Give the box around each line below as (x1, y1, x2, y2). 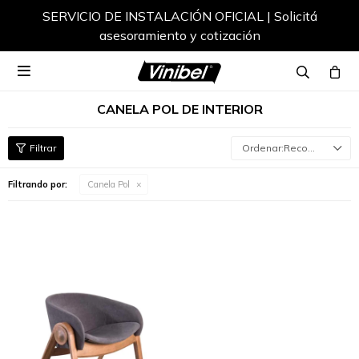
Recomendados (284, 142, 308, 154)
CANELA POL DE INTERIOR (96, 101, 263, 117)
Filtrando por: (8, 179, 67, 190)
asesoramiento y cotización (99, 27, 260, 43)
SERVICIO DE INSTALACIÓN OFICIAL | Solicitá (42, 8, 317, 24)
